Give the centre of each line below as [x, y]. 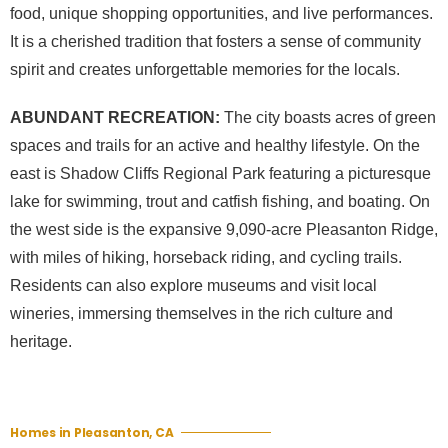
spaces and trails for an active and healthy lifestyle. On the [215, 146]
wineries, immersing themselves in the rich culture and [201, 314]
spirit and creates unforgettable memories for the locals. [205, 70]
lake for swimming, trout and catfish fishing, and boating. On [220, 202]
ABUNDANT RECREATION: [115, 118]
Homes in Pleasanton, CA [92, 433]
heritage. [41, 342]
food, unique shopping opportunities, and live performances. [221, 14]
